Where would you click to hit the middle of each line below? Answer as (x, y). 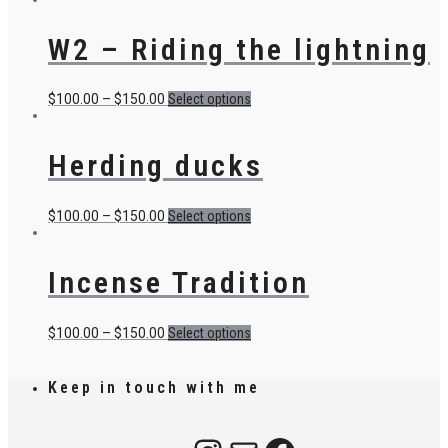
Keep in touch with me (154, 388)
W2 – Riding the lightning (239, 49)
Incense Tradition (178, 283)
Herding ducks (155, 166)
